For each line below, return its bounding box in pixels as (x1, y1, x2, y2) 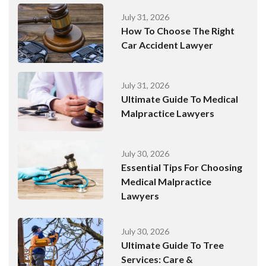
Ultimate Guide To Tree (121, 239, 224, 251)
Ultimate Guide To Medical (121, 93, 239, 105)
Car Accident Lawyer (121, 39, 214, 51)
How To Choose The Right (121, 25, 235, 37)
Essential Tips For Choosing (121, 161, 243, 173)
